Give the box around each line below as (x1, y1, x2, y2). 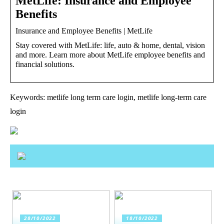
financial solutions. (15, 59, 74, 68)
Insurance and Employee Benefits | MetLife (15, 26, 152, 35)
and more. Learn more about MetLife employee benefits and (15, 50, 205, 59)
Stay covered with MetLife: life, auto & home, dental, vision (15, 40, 205, 49)
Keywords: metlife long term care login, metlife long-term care (10, 92, 206, 101)
